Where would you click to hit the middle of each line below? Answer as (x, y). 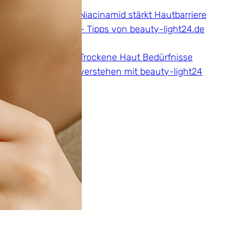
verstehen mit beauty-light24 (141, 72)
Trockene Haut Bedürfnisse (136, 58)
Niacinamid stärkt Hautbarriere (143, 15)
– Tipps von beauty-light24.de (142, 29)
